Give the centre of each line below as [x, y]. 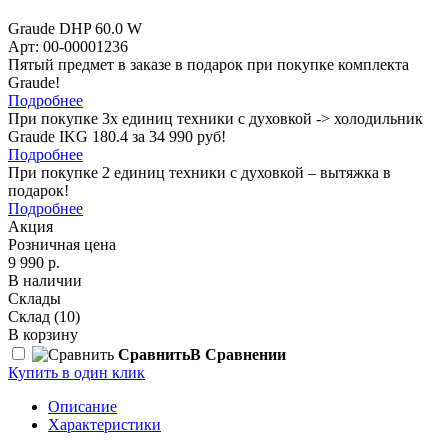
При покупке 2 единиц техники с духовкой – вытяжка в [199, 172]
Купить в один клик [76, 372]
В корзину [43, 334]
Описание [82, 406]
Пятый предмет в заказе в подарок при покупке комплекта [208, 64]
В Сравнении [238, 354]
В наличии [45, 280]
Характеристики [104, 424]
